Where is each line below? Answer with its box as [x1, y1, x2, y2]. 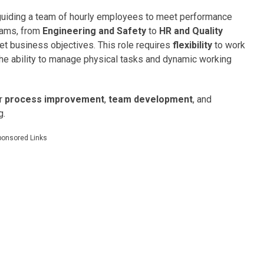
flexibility [173, 39, 212, 51]
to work [212, 39, 245, 51]
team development [108, 94, 193, 105]
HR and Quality [159, 25, 223, 37]
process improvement [5, 94, 104, 105]
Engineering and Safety [42, 25, 146, 37]
